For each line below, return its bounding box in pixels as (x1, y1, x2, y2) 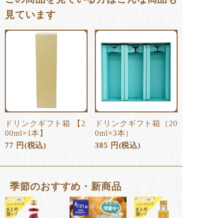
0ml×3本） (95, 128, 134, 137)
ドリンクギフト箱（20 (95, 119, 178, 127)
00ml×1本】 (5, 128, 48, 137)
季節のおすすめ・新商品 (10, 181, 122, 192)
